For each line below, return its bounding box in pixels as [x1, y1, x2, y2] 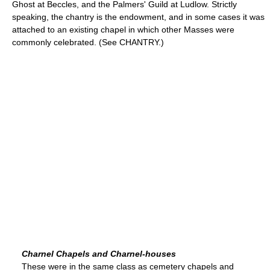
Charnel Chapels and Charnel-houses [22, 248, 176, 259]
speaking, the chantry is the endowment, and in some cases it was [12, 11, 265, 22]
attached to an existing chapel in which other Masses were [12, 24, 234, 34]
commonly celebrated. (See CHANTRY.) [12, 37, 164, 47]
